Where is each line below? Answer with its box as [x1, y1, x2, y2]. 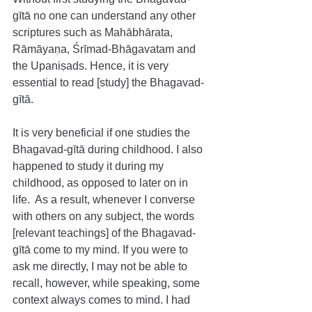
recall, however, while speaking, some [13, 277, 203, 289]
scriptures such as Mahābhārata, [13, 26, 175, 38]
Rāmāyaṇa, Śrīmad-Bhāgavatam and [13, 43, 198, 55]
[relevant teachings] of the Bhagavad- [13, 227, 196, 239]
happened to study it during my [13, 160, 166, 172]
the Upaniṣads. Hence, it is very [13, 60, 171, 72]
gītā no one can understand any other [13, 10, 198, 22]
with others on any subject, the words [13, 210, 197, 222]
